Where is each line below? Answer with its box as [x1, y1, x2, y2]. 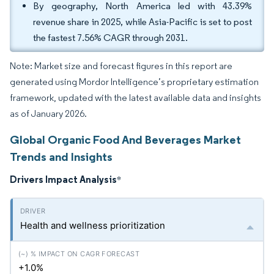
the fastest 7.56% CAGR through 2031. [33, 32, 190, 43]
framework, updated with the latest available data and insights [10, 92, 261, 103]
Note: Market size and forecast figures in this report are [10, 60, 232, 72]
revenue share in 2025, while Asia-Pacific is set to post [33, 16, 252, 28]
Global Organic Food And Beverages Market [10, 132, 241, 147]
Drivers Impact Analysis [10, 173, 117, 185]
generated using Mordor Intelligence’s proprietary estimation [10, 76, 259, 87]
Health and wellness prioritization [20, 220, 165, 231]
